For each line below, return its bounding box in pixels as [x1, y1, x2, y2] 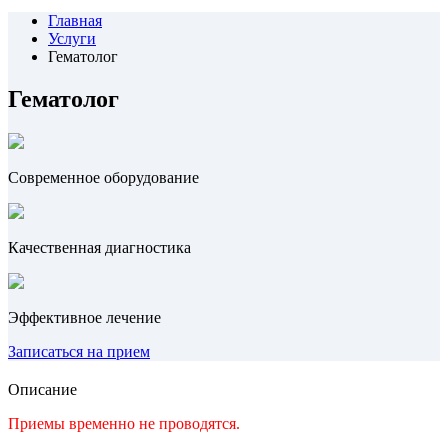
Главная [48, 12, 102, 29]
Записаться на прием [8, 342, 150, 360]
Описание [8, 380, 77, 398]
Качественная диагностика [8, 238, 191, 256]
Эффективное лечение [8, 308, 161, 326]
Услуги [48, 30, 96, 47]
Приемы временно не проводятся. [8, 414, 244, 432]
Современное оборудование [8, 168, 199, 186]
